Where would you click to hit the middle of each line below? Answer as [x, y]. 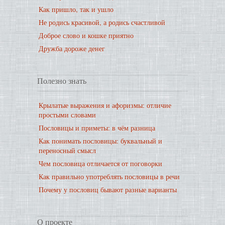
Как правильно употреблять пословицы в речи [109, 177]
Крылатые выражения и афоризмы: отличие [105, 105]
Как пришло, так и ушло [76, 9]
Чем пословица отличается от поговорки [100, 163]
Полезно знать [62, 81]
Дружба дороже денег [72, 48]
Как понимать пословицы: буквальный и [100, 141]
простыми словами [67, 115]
